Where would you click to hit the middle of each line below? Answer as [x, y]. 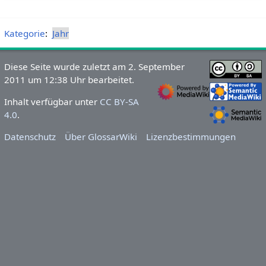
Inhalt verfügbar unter [52, 101]
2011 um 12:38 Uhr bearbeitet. [69, 79]
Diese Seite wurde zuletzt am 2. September [94, 66]
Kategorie [24, 33]
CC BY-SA [119, 101]
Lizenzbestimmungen [191, 136]
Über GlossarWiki [101, 136]
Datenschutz [30, 136]
